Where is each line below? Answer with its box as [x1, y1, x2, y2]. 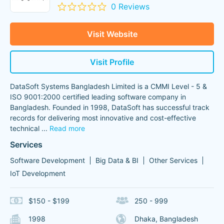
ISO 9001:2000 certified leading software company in [10, 92, 186, 101]
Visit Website [86, 29, 137, 39]
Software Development [10, 156, 85, 164]
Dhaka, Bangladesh [134, 214, 198, 223]
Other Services [149, 156, 197, 164]
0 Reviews [111, 1, 149, 11]
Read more [49, 124, 85, 132]
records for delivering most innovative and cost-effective [10, 113, 196, 122]
